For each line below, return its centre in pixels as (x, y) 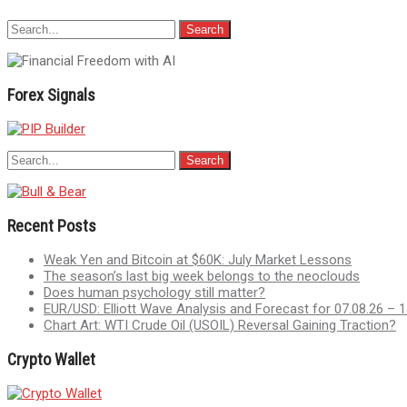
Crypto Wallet (51, 360)
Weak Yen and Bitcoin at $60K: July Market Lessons (198, 260)
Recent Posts (52, 226)
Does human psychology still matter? (154, 293)
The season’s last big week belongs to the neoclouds (202, 277)
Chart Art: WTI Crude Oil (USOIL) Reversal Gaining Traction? (220, 326)
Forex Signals (51, 95)
